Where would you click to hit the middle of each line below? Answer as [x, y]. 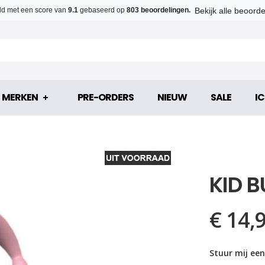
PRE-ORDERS [105, 97]
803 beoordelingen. [159, 10]
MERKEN [20, 97]
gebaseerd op [103, 10]
